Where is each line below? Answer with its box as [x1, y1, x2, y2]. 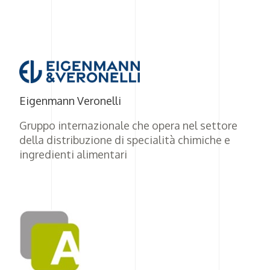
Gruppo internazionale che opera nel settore [19, 119, 237, 132]
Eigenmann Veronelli [19, 94, 121, 107]
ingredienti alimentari [19, 148, 127, 161]
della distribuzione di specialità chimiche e [19, 133, 230, 146]
